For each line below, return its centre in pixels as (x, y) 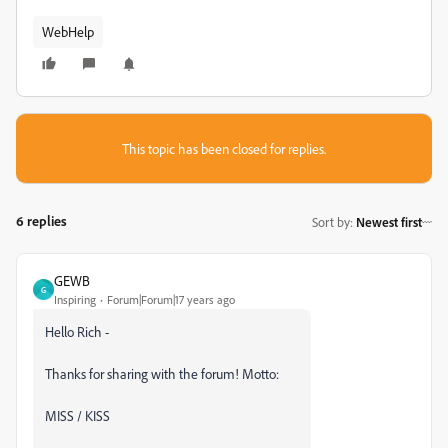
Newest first (389, 221)
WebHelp (68, 31)
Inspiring (75, 299)
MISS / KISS (77, 415)
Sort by (331, 221)
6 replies (41, 220)
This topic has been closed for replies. (224, 148)
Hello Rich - (77, 331)
